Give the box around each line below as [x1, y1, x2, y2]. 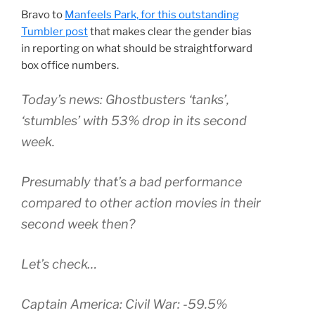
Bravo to [21, 8, 65, 21]
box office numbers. [21, 58, 119, 72]
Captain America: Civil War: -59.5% [21, 297, 227, 312]
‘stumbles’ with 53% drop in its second [21, 113, 247, 129]
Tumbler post [21, 25, 88, 38]
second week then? [21, 217, 135, 232]
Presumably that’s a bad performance [21, 174, 242, 190]
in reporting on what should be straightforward [21, 41, 252, 55]
